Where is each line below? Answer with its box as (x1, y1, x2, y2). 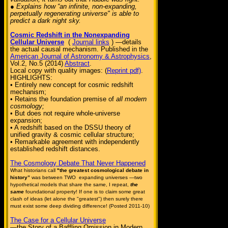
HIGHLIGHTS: (10, 74, 52, 81)
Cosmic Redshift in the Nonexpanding (10, 31, 130, 39)
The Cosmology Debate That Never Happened (10, 159, 146, 167)
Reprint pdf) (107, 67, 141, 74)
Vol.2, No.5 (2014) (10, 60, 65, 67)
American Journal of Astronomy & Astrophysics (10, 52, 150, 60)
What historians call (10, 167, 57, 173)
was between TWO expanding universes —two (30, 175, 142, 180)
